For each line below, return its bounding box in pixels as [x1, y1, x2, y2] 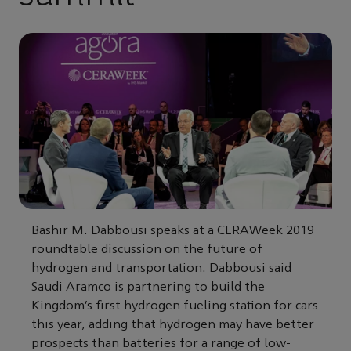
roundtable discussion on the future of [31, 243, 262, 256]
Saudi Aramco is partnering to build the [31, 280, 265, 294]
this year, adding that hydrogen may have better [31, 318, 314, 331]
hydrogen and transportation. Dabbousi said [31, 262, 291, 275]
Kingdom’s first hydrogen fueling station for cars [31, 299, 318, 313]
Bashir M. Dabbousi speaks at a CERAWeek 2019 [31, 224, 314, 237]
